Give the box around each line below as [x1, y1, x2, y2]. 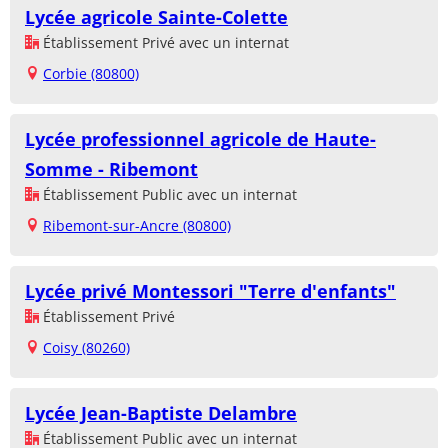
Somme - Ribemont [25, 157, 198, 182]
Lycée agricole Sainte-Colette [25, 5, 288, 30]
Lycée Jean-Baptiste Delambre [25, 401, 297, 426]
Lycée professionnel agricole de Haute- [25, 127, 376, 152]
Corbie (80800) [43, 64, 139, 84]
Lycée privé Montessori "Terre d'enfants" [25, 279, 396, 304]
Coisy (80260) [43, 338, 130, 358]
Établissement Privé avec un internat [39, 33, 289, 53]
